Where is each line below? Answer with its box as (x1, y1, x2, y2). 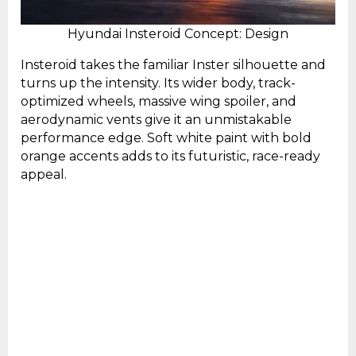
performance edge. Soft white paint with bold (21, 130, 311, 145)
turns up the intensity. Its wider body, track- (21, 75, 296, 91)
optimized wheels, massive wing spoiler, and (21, 93, 296, 109)
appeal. (21, 166, 67, 182)
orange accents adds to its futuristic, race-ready (21, 148, 320, 164)
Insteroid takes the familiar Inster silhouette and (21, 56, 326, 72)
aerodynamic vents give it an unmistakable (21, 111, 292, 127)
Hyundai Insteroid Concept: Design (68, 25, 288, 41)
